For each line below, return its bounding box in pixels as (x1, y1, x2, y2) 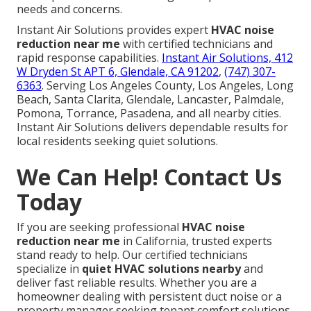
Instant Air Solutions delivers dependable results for (17, 119, 288, 135)
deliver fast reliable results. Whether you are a (17, 275, 257, 291)
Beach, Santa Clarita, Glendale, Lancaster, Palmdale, (17, 92, 284, 108)
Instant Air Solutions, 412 (162, 50, 293, 66)
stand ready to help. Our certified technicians (17, 247, 248, 263)
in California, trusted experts (120, 233, 272, 249)
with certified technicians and (120, 36, 273, 52)
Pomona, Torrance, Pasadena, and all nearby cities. (17, 106, 281, 121)
